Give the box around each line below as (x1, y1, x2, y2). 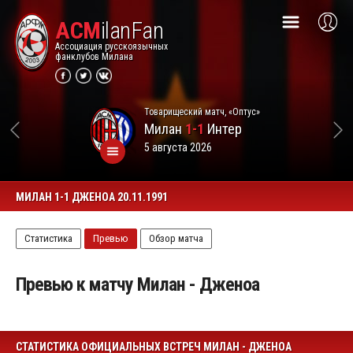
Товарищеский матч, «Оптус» (143, 106, 260, 117)
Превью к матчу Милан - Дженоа (16, 273, 259, 295)
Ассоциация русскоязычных (55, 41, 168, 52)
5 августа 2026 (143, 140, 212, 154)
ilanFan (100, 17, 163, 44)
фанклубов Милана (55, 51, 133, 62)
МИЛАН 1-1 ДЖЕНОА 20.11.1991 (16, 191, 168, 203)
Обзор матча (149, 232, 203, 244)
